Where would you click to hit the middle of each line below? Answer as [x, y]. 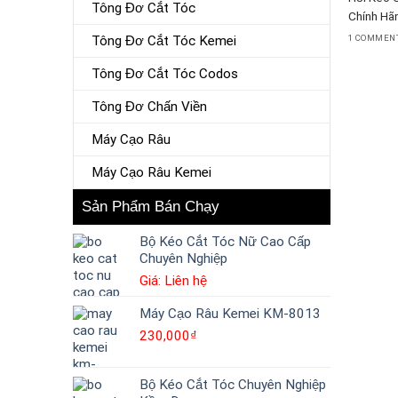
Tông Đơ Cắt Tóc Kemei [164, 40]
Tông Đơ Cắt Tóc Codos [165, 73]
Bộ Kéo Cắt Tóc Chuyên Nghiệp [233, 384]
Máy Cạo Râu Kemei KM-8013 [230, 313]
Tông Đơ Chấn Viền [149, 106]
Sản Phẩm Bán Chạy [151, 206]
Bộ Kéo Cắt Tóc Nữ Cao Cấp [225, 241]
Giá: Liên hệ [173, 280]
